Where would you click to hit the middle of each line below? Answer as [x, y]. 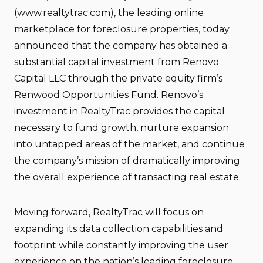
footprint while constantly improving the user [121, 245]
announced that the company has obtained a [121, 45]
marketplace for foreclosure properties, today [122, 29]
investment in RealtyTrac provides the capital [119, 111]
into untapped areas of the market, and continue [129, 144]
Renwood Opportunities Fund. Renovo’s [109, 95]
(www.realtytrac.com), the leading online [109, 13]
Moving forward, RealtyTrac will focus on [109, 212]
